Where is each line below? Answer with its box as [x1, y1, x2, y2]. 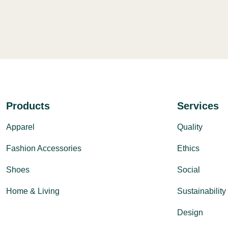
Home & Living [6, 187, 60, 195]
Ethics [177, 144, 199, 153]
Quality [177, 123, 203, 131]
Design [177, 208, 203, 217]
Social [177, 165, 200, 174]
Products [6, 100, 50, 111]
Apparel [6, 123, 35, 131]
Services [177, 100, 219, 111]
